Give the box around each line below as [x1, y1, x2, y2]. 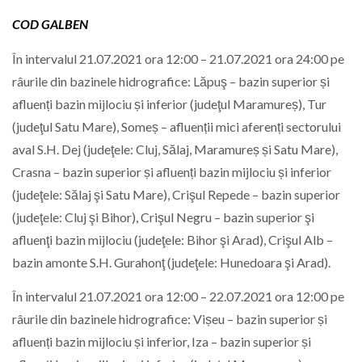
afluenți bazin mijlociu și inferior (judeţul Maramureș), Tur [12, 95, 326, 112]
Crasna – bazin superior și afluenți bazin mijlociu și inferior [12, 163, 331, 179]
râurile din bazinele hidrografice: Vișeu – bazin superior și [12, 310, 327, 326]
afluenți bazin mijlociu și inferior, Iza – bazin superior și [12, 333, 311, 349]
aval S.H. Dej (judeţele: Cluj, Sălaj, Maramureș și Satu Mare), [12, 141, 338, 157]
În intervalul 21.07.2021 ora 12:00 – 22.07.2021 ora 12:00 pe [12, 288, 344, 304]
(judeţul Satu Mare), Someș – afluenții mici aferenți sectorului [12, 118, 341, 134]
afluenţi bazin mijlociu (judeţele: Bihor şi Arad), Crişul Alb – [12, 231, 333, 247]
